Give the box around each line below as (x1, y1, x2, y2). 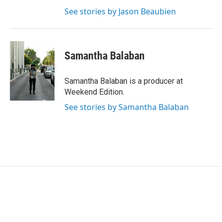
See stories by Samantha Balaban (64, 102, 189, 113)
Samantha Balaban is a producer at (64, 76, 183, 86)
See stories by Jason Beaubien (64, 6, 176, 17)
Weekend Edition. (64, 87, 124, 97)
